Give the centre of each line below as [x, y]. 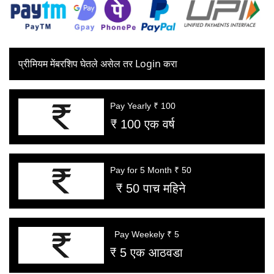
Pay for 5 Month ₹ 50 [151, 170]
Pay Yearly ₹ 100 [143, 106]
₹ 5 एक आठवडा [146, 252]
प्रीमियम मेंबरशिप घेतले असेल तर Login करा [98, 63]
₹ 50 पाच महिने [151, 188]
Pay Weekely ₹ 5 [146, 234]
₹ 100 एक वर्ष [143, 124]
